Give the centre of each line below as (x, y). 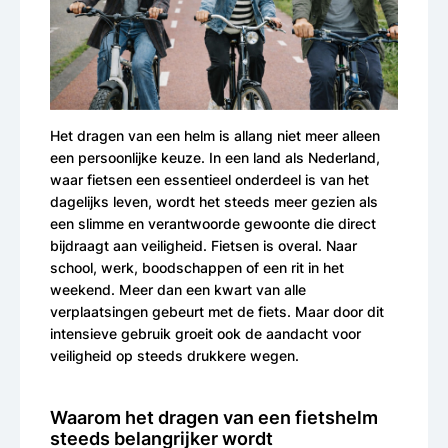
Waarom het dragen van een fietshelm (214, 417)
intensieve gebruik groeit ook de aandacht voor (205, 333)
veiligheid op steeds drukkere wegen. (174, 355)
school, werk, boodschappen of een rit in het (197, 267)
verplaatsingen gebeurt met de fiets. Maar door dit (217, 311)
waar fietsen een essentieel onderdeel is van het (209, 179)
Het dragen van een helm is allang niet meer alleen (215, 135)
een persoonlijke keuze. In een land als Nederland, (215, 157)
